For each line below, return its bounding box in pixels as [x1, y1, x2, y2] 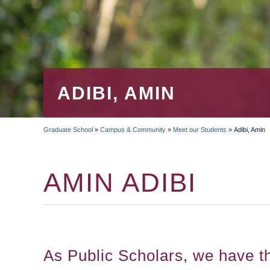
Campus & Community [100, 126, 166, 133]
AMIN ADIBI [43, 168, 196, 197]
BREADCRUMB [43, 139, 189, 159]
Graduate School [43, 126, 93, 133]
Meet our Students [173, 126, 227, 133]
